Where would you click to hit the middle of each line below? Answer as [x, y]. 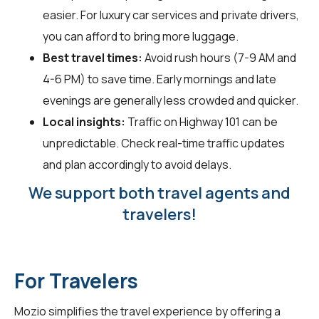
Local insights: [84, 121]
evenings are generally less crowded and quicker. [171, 100]
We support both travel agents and [159, 193]
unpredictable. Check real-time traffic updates [164, 143]
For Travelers [76, 280]
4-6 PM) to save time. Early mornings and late [159, 79]
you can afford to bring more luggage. [141, 36]
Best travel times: [93, 57]
